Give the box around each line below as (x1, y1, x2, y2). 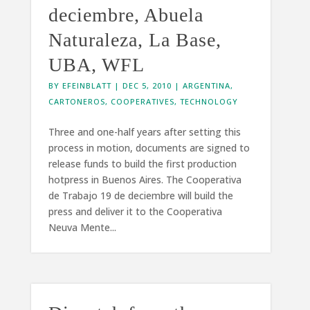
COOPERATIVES (110, 95, 174, 107)
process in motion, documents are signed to (48, 140, 250, 154)
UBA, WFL (48, 53, 145, 75)
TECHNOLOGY (179, 95, 238, 107)
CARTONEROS (48, 95, 105, 107)
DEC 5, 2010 (122, 80, 172, 91)
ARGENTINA (182, 80, 230, 91)
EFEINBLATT (62, 80, 111, 91)
